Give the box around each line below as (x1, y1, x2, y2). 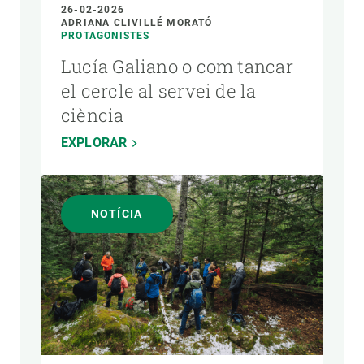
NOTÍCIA (91, 206, 143, 220)
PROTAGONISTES (61, 29, 150, 41)
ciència (61, 102, 124, 127)
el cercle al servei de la (61, 78, 257, 102)
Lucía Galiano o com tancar (61, 54, 293, 78)
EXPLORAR (61, 134, 128, 150)
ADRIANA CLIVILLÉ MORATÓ (61, 16, 213, 28)
